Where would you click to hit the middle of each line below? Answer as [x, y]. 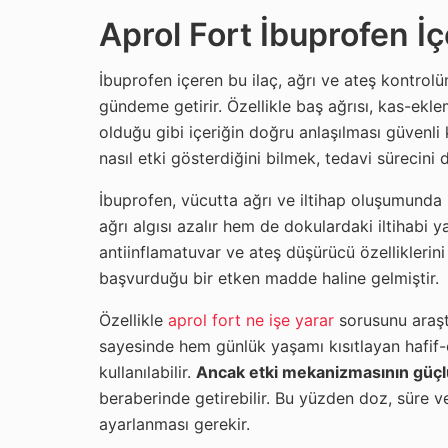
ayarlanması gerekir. [174, 423]
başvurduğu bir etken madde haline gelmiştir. [269, 277]
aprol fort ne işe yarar [251, 319]
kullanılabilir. [147, 371]
